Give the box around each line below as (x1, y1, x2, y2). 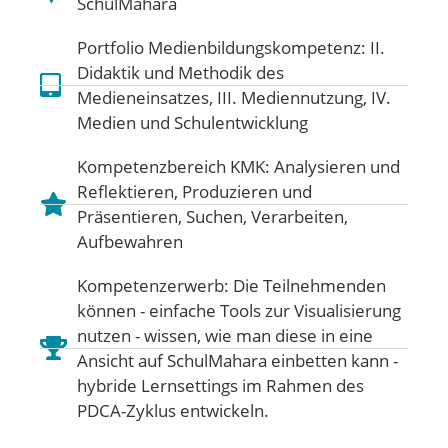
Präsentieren (77, 205, 178, 228)
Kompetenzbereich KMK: (77, 155, 274, 178)
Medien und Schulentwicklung (77, 111, 308, 134)
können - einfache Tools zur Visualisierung (77, 299, 401, 322)
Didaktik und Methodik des (77, 61, 284, 84)
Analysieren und (274, 155, 400, 178)
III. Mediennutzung (217, 86, 363, 109)
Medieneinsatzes (77, 86, 209, 109)
